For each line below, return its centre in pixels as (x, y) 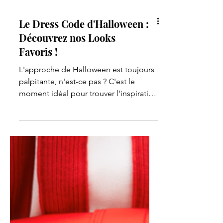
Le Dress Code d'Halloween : (84, 179)
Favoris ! (38, 207)
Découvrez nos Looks (67, 193)
